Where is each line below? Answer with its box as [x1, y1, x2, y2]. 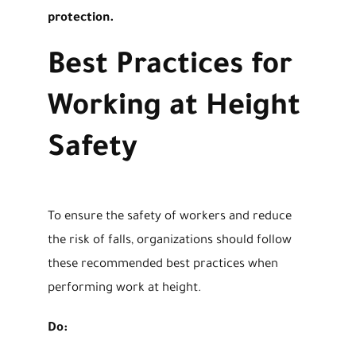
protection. [47, 11, 114, 25]
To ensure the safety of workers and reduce [47, 210, 292, 224]
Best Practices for [47, 51, 292, 83]
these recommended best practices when [47, 257, 278, 272]
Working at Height [47, 92, 300, 125]
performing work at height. [47, 281, 201, 296]
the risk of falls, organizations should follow [47, 234, 292, 248]
